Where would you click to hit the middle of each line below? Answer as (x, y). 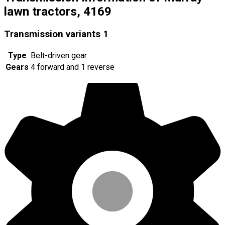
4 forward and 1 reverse (73, 67)
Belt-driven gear (59, 55)
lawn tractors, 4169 (58, 11)
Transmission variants (52, 34)
